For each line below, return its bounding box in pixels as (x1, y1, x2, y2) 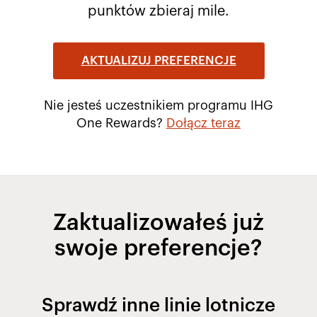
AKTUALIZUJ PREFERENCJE (81, 54, 236, 67)
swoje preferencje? (54, 237, 263, 260)
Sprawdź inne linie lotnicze (41, 296, 275, 316)
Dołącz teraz (166, 117, 241, 130)
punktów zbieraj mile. (87, 4, 229, 19)
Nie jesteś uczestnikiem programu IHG (44, 99, 273, 113)
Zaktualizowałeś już (52, 212, 264, 235)
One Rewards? (76, 117, 166, 130)
